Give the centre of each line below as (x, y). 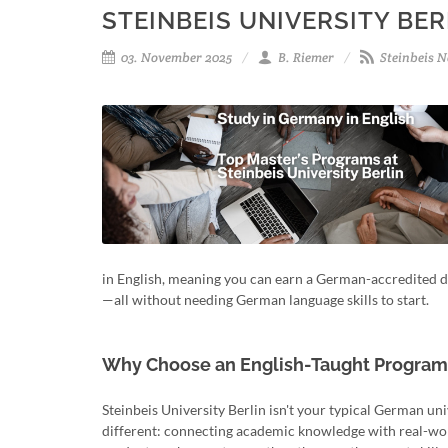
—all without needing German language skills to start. (265, 299)
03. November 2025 (175, 57)
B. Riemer (304, 57)
